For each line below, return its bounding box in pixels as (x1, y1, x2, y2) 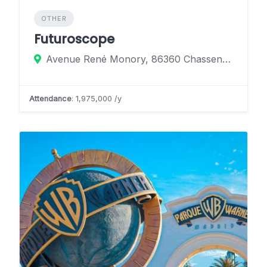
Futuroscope (34, 30, 114, 48)
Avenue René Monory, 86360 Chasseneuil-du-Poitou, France (222, 52, 231, 65)
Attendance (29, 94, 72, 103)
